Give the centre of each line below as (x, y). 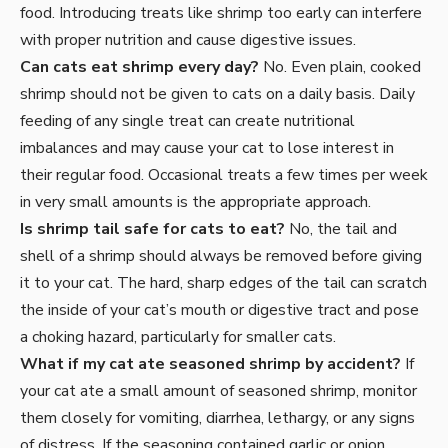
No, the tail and (341, 229)
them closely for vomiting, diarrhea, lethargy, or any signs (217, 418)
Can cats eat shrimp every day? (139, 67)
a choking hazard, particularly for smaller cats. (178, 337)
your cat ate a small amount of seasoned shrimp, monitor (218, 391)
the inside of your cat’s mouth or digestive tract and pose (219, 310)
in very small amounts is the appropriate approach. (195, 202)
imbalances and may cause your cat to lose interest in (207, 148)
